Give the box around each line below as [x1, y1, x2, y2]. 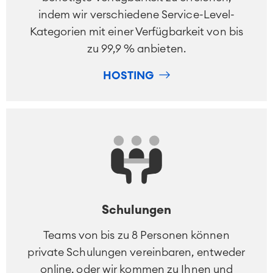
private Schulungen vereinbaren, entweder [27, 247, 246, 258]
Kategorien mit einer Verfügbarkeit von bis [29, 26, 244, 38]
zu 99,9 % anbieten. [87, 43, 186, 55]
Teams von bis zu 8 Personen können [43, 230, 230, 241]
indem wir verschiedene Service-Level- [38, 9, 235, 21]
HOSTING [102, 69, 154, 81]
